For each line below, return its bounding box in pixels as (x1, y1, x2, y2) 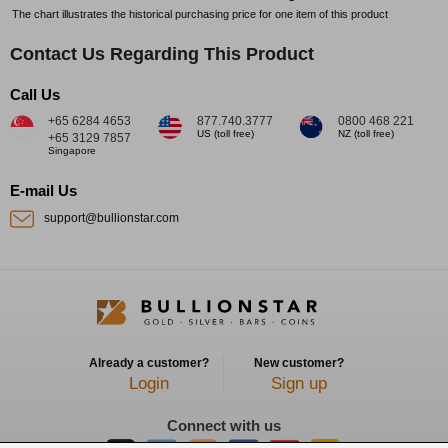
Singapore (48, 144, 96, 156)
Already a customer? (88, 356, 209, 371)
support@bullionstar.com (44, 210, 179, 225)
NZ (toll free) (338, 127, 394, 139)
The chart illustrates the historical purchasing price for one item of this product (12, 7, 388, 20)
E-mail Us (10, 181, 77, 199)
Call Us (10, 85, 60, 103)
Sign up (271, 374, 327, 394)
